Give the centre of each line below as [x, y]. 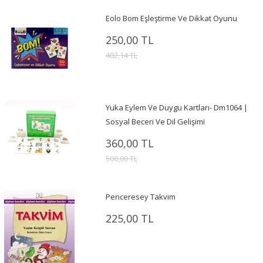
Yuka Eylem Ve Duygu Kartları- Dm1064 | [176, 107]
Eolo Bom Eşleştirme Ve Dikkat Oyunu [171, 18]
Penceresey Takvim [140, 196]
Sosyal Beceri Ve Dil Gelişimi [155, 121]
